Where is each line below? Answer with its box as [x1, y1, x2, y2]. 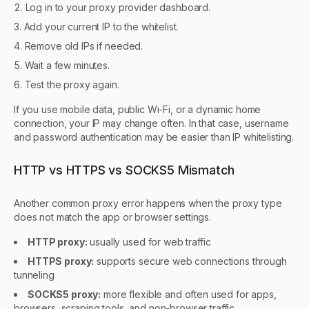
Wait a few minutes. [24, 59, 110, 71]
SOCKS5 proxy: [28, 288, 101, 300]
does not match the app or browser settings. [14, 210, 211, 223]
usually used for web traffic [87, 235, 211, 248]
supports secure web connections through [94, 255, 287, 267]
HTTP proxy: [28, 235, 88, 248]
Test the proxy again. [24, 78, 119, 90]
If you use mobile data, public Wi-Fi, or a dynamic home [14, 103, 261, 115]
